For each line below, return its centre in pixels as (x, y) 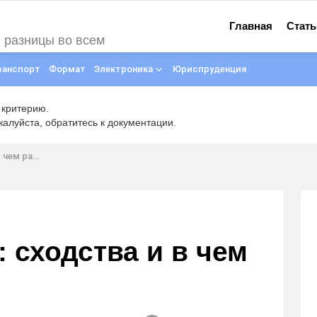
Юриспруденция (209, 69)
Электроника (123, 69)
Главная (251, 26)
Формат (67, 69)
